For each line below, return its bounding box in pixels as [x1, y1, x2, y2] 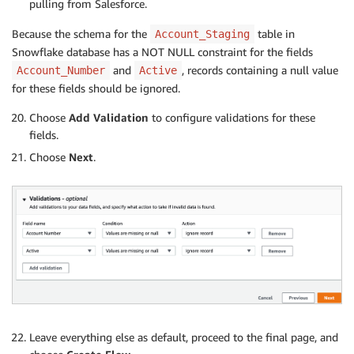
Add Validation [69, 111, 149, 125]
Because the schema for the [12, 27, 150, 41]
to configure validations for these [149, 111, 315, 125]
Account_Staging [155, 28, 250, 41]
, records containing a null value [182, 63, 338, 77]
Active [139, 64, 177, 77]
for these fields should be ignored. [12, 81, 180, 96]
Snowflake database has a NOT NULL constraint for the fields [12, 45, 313, 59]
